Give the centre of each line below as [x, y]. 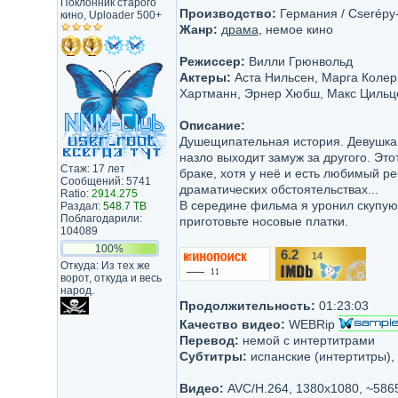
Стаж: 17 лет [92, 169]
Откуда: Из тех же [105, 266]
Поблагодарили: [101, 219]
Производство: [227, 13]
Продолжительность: [247, 306]
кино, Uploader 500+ [111, 15]
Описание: [212, 125]
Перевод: [209, 340]
